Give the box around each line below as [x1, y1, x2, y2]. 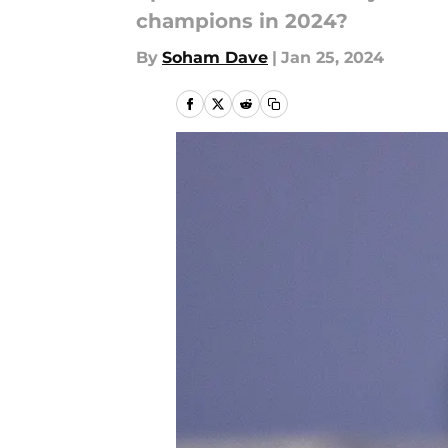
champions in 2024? [136, 9, 348, 33]
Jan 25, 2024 [281, 48, 384, 67]
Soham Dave [162, 48, 268, 67]
